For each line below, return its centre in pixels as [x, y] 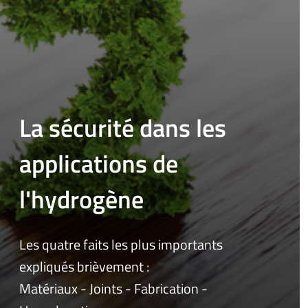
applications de [99, 163]
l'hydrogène [87, 199]
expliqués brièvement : [84, 266]
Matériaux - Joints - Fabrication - [113, 288]
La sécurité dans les [123, 128]
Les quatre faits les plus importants [121, 244]
